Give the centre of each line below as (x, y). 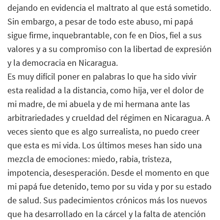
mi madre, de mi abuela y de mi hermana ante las (99, 104)
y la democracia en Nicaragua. (63, 62)
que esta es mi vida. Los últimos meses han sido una (105, 145)
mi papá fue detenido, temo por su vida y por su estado (110, 186)
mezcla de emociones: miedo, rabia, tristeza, (89, 159)
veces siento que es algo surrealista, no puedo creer (103, 131)
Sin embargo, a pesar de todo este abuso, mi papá (100, 21)
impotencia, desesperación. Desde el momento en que (108, 172)
